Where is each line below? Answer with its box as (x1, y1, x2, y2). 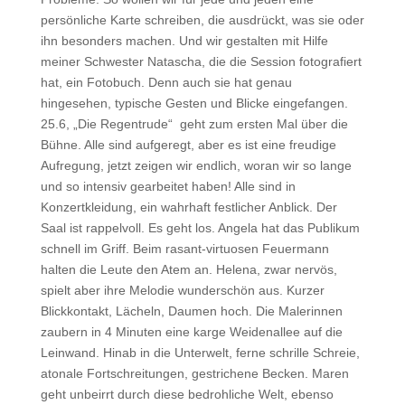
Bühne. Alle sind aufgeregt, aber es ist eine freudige (40, 137, 336, 152)
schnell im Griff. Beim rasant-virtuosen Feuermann (40, 241, 329, 256)
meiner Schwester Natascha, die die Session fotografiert (40, 54, 362, 69)
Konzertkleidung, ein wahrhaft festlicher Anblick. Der (40, 200, 337, 214)
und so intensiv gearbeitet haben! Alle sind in (40, 179, 296, 193)
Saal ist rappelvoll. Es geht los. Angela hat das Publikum (40, 221, 360, 235)
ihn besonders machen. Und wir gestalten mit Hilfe (40, 33, 328, 48)
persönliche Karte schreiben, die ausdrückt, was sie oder (40, 13, 364, 27)
